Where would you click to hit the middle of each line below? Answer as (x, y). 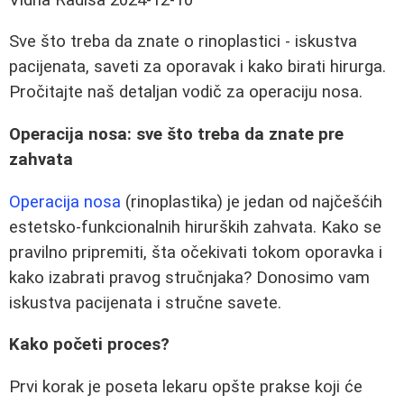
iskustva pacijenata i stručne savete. (145, 303)
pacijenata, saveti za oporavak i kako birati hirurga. (197, 67)
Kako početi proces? (89, 345)
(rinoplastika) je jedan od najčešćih (252, 202)
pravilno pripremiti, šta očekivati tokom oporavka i (196, 252)
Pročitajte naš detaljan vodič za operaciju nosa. (186, 92)
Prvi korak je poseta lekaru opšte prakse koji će (186, 387)
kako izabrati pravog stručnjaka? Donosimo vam (189, 277)
